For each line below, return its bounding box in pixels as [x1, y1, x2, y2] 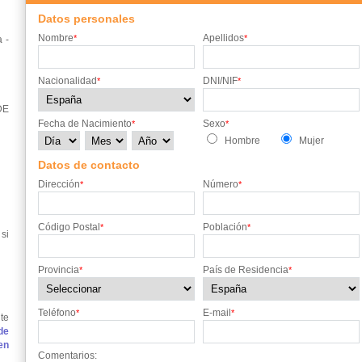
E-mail [203, 307, 231, 318]
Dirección [38, 179, 80, 190]
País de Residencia [203, 264, 288, 276]
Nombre [38, 32, 74, 44]
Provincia [38, 264, 79, 276]
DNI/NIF [203, 75, 238, 86]
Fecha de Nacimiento [38, 118, 132, 129]
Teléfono [38, 307, 76, 318]
